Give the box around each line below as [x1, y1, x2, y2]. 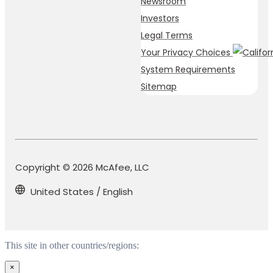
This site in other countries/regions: [5, 239, 139, 250]
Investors [141, 12, 179, 24]
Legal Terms [141, 29, 193, 41]
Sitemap [141, 80, 177, 93]
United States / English [30, 185, 133, 199]
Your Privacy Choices [141, 46, 233, 58]
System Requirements [141, 63, 235, 76]
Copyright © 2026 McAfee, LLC [15, 160, 149, 174]
